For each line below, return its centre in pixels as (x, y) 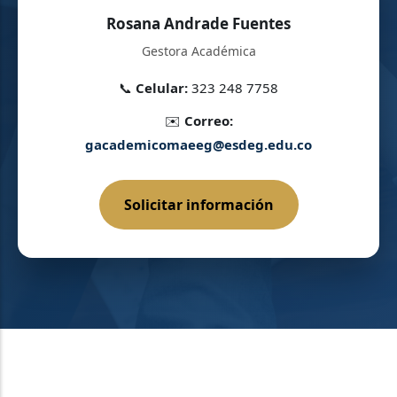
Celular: (162, 88)
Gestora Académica (198, 51)
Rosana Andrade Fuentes (198, 24)
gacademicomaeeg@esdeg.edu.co (198, 145)
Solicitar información (198, 205)
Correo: (208, 121)
